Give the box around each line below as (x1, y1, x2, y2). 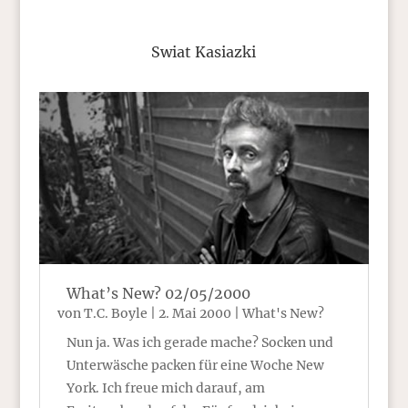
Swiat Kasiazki (151, 43, 257, 61)
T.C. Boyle (83, 304, 148, 321)
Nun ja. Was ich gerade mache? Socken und (66, 333, 333, 351)
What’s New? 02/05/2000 (66, 283, 250, 302)
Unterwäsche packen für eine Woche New (66, 356, 324, 373)
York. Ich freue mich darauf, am (66, 379, 265, 396)
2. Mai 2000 (158, 304, 231, 321)
